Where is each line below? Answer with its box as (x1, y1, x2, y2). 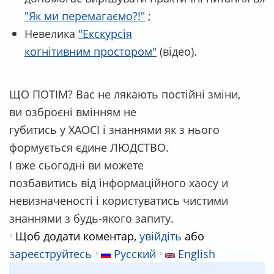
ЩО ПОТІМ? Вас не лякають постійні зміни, (9, 86, 240, 102)
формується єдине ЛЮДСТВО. (9, 139, 169, 155)
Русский (111, 245, 156, 261)
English (175, 245, 215, 261)
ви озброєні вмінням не (9, 103, 136, 119)
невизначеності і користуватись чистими (9, 192, 228, 208)
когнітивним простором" (24, 43, 157, 59)
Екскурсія (83, 25, 132, 41)
